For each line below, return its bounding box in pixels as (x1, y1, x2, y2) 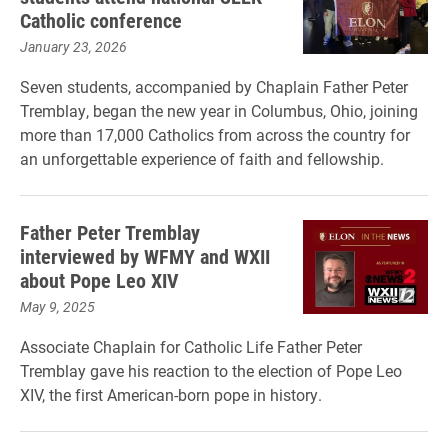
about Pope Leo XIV (20, 267, 179, 293)
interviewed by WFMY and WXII (20, 243, 270, 269)
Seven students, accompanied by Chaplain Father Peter (20, 76, 408, 97)
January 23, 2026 (20, 37, 127, 56)
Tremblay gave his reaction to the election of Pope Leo (20, 360, 402, 381)
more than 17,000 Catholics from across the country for (20, 124, 410, 145)
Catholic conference (20, 7, 182, 33)
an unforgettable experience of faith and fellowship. (20, 148, 384, 169)
